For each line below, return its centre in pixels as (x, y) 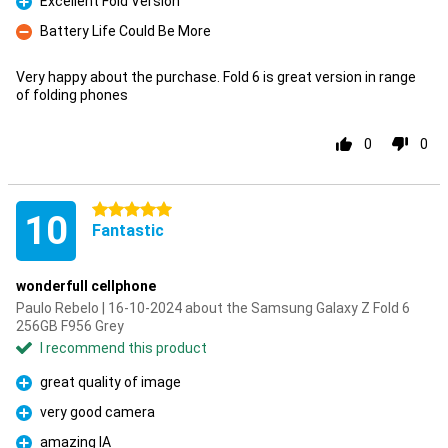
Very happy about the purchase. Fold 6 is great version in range (216, 77)
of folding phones (72, 95)
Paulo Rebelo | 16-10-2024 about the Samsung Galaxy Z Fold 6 (213, 308)
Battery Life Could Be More (125, 31)
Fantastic (128, 230)
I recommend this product (123, 348)
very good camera (97, 412)
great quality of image (110, 382)
